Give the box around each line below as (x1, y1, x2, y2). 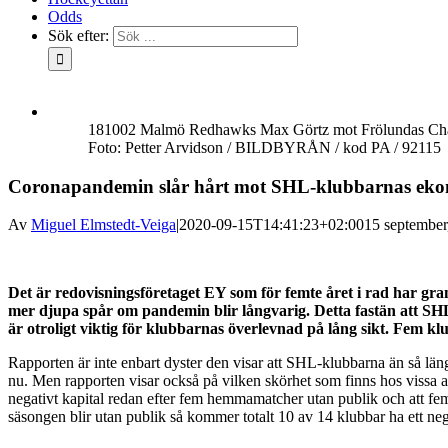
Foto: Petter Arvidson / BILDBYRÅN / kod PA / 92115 (88, 139, 441, 156)
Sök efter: (48, 27, 109, 44)
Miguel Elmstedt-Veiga (31, 216, 176, 234)
